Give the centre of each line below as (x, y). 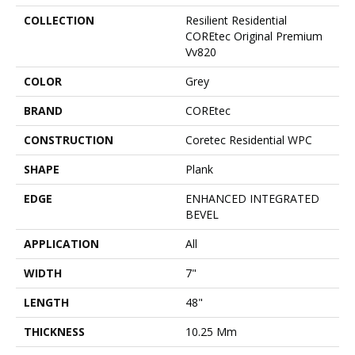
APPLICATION (61, 244)
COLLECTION (59, 21)
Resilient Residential (236, 21)
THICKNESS (54, 332)
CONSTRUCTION (69, 140)
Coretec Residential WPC (249, 140)
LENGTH (46, 303)
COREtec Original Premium (254, 36)
